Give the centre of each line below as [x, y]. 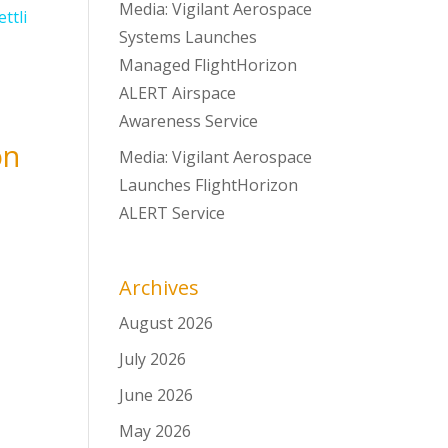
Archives [159, 287]
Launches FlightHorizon [209, 185]
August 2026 [166, 323]
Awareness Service [189, 121]
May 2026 [155, 431]
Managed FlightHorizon [208, 65]
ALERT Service [172, 213]
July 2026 [153, 359]
